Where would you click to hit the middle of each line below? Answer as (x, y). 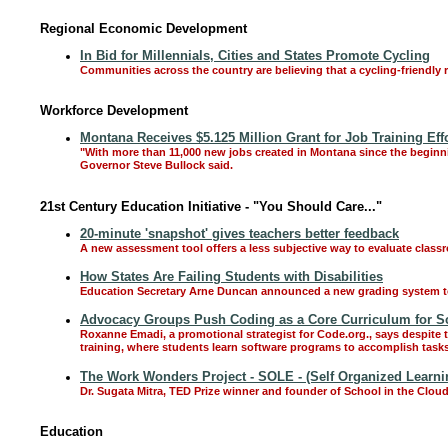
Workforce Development (114, 110)
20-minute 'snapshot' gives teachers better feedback (239, 233)
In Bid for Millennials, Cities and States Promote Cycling (255, 55)
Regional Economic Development (143, 28)
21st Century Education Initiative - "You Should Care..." (211, 206)
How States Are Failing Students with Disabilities (231, 276)
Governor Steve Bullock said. (156, 166)
